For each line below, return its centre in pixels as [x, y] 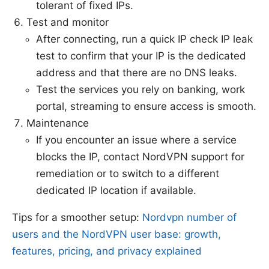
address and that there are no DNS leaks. [137, 72]
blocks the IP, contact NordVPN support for [140, 156]
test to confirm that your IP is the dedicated [141, 56]
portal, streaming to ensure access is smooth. [146, 106]
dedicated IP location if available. [116, 190]
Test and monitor [68, 22]
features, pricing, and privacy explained [107, 251]
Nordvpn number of [189, 217]
